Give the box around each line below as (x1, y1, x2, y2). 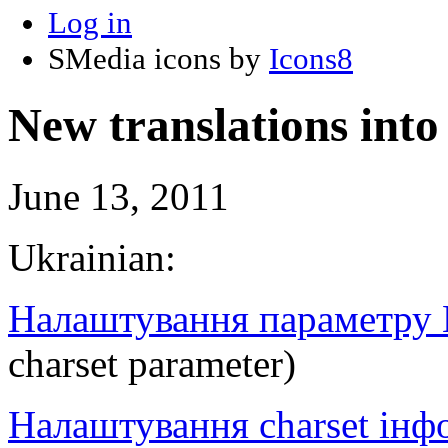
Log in (48, 4, 132, 40)
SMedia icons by (48, 40, 269, 76)
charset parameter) (8, 341, 296, 385)
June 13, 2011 (8, 174, 229, 218)
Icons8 (269, 40, 353, 76)
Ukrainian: (8, 235, 176, 279)
